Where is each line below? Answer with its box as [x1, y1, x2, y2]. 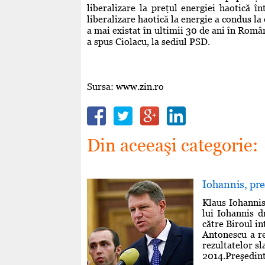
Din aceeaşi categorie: [87, 134, 258, 156]
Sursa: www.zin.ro [87, 80, 164, 92]
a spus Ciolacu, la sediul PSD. [87, 35, 210, 47]
